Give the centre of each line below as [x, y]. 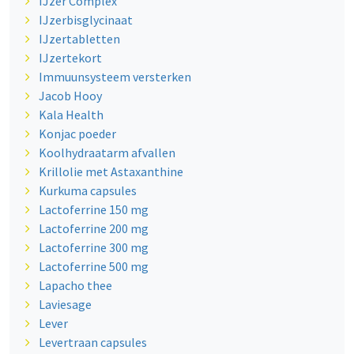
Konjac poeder [77, 134]
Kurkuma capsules [87, 191]
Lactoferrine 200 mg [93, 229]
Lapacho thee [75, 286]
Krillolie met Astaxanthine [111, 172]
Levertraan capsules [92, 343]
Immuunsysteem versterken [115, 77]
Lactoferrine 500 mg [93, 267]
